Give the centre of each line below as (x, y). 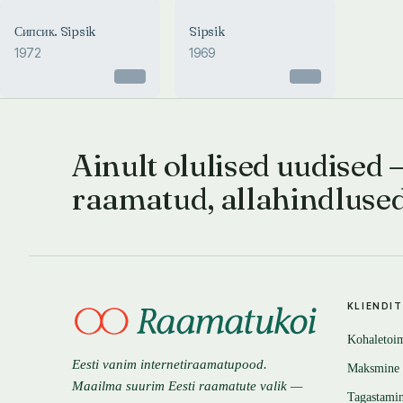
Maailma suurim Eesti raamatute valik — (187, 386)
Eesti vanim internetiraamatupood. (170, 364)
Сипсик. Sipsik (55, 31)
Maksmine (373, 368)
